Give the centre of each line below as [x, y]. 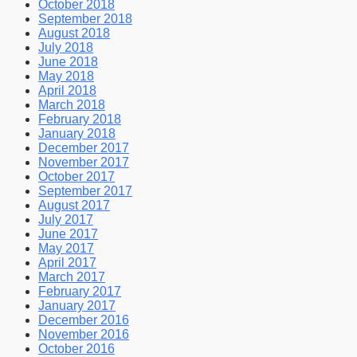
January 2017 [77, 306]
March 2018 [72, 105]
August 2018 [74, 33]
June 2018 [68, 62]
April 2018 [67, 91]
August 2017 [74, 206]
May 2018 [66, 76]
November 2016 [84, 335]
